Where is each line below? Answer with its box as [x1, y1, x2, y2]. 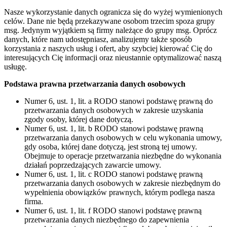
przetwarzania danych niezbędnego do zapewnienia [24, 215, 189, 224]
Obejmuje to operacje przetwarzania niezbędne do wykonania [24, 151, 221, 160]
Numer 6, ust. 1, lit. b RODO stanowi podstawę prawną [24, 124, 203, 133]
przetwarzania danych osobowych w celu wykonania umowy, [24, 133, 222, 142]
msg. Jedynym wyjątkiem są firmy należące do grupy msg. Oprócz [4, 25, 217, 34]
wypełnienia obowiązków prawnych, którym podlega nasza [24, 187, 215, 197]
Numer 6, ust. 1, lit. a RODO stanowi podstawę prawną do [24, 96, 213, 105]
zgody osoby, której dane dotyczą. [24, 115, 133, 124]
